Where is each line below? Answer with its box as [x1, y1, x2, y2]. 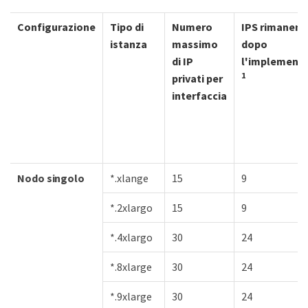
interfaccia [172, 88, 227, 102]
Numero [172, 19, 212, 34]
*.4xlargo [110, 230, 153, 244]
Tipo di [110, 19, 144, 34]
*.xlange [110, 170, 148, 185]
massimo [172, 36, 218, 51]
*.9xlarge [110, 289, 152, 303]
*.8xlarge [110, 259, 152, 274]
